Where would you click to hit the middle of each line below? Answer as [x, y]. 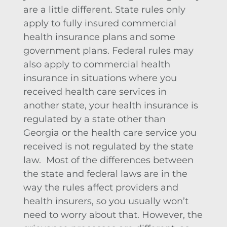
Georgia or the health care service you [110, 133]
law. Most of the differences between [108, 160]
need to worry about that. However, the [113, 215]
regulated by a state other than [94, 119]
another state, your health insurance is [111, 105]
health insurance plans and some [99, 37]
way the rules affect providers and [101, 187]
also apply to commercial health [97, 64]
